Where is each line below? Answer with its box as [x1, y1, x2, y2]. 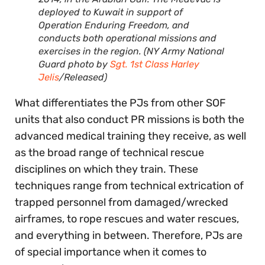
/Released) [59, 71, 107, 83]
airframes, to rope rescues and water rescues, [15, 212, 239, 225]
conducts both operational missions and [38, 32, 216, 44]
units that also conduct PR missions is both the [15, 112, 244, 126]
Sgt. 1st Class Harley [110, 58, 199, 70]
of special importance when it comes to [15, 245, 206, 258]
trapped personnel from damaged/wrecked [15, 195, 228, 209]
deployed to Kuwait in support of [38, 6, 183, 18]
